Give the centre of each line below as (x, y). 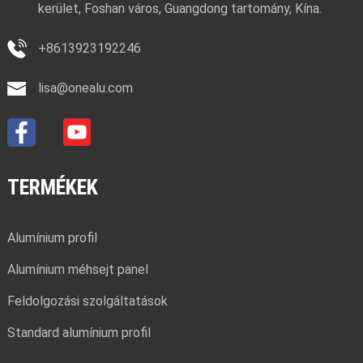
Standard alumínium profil (79, 332)
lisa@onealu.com (85, 88)
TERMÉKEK (52, 187)
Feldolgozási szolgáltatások (87, 301)
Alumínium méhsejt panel (77, 269)
